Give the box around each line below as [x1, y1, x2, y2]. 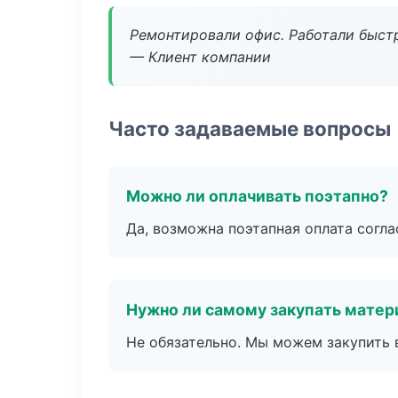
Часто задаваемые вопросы [108, 116, 391, 140]
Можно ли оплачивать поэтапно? [126, 187, 388, 205]
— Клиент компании [130, 48, 271, 66]
